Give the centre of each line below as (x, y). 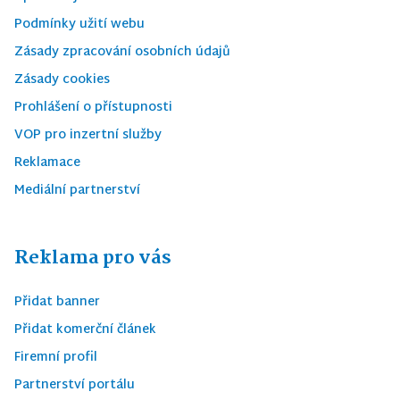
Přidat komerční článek (85, 330)
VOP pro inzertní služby (88, 135)
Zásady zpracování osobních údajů (122, 52)
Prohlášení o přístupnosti (93, 108)
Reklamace (47, 163)
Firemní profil (56, 358)
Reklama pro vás (93, 258)
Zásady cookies (62, 80)
